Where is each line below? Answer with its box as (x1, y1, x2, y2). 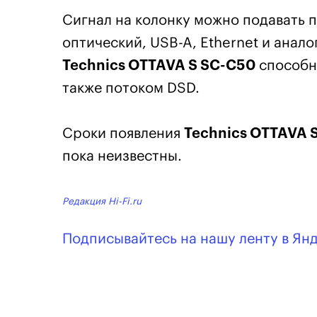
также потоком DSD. (62, 81, 200, 96)
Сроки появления (62, 126, 184, 141)
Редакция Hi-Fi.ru (62, 196, 142, 206)
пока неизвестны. (62, 149, 182, 163)
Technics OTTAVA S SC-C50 (62, 58, 259, 73)
